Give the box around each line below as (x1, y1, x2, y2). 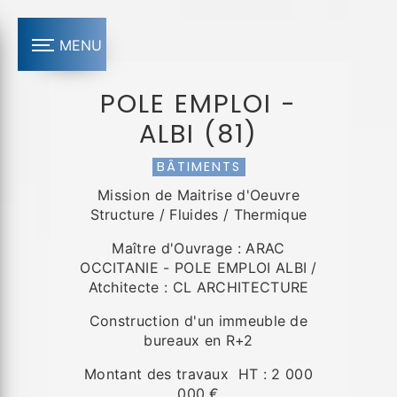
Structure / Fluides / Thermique (90, 206, 307, 223)
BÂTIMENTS (156, 158, 241, 175)
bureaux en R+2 (144, 331, 253, 349)
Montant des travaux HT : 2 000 (84, 365, 313, 383)
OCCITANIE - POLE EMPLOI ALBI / (80, 259, 317, 276)
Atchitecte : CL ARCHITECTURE (88, 278, 309, 296)
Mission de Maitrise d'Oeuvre (97, 186, 300, 204)
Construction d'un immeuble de (89, 312, 308, 330)
